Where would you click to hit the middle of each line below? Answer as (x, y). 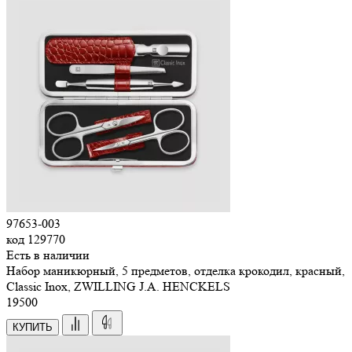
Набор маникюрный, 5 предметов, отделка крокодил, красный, (176, 270)
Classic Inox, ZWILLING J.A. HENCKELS (118, 286)
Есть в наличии (48, 255)
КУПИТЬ (33, 327)
